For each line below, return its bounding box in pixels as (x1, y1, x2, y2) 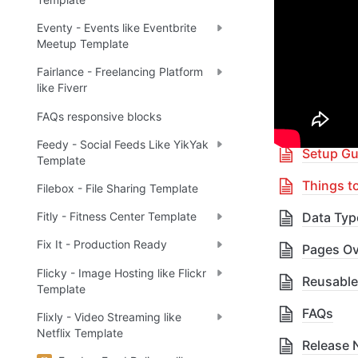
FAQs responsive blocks (37, 109, 161, 123)
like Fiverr (37, 81, 87, 95)
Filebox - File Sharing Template (37, 181, 198, 196)
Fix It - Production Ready (37, 237, 167, 252)
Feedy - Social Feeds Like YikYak (37, 137, 209, 151)
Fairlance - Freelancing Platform (37, 65, 203, 79)
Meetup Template (37, 37, 129, 51)
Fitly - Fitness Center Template (37, 209, 197, 224)
